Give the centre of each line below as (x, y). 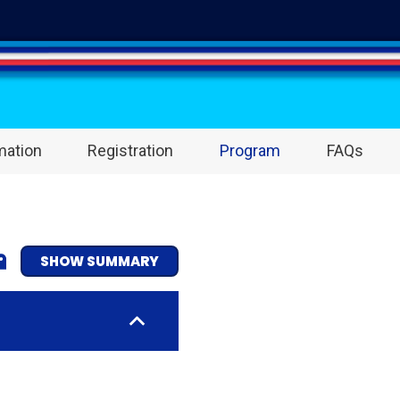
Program (250, 150)
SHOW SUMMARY (100, 261)
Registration (131, 150)
